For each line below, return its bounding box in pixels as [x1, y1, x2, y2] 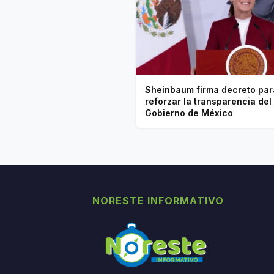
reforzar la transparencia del [145, 95, 272, 106]
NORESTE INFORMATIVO [92, 194, 224, 207]
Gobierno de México [145, 107, 233, 118]
